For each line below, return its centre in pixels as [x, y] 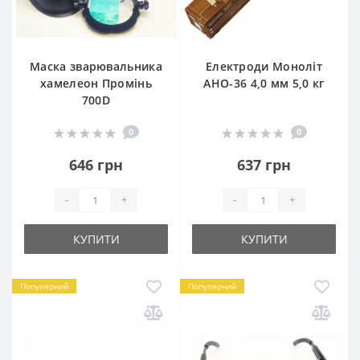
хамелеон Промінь [96, 83]
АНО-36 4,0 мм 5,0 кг [264, 83]
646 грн [96, 164]
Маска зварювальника [96, 66]
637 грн [264, 164]
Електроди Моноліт [264, 66]
